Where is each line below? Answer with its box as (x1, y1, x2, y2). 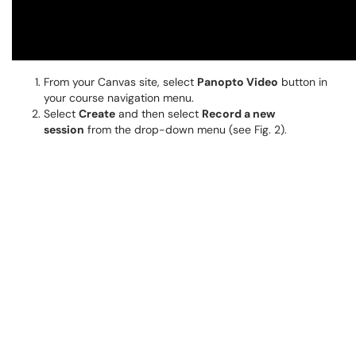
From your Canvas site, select (44, 75, 197, 89)
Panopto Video (197, 75, 278, 89)
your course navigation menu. (44, 91, 194, 105)
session (44, 122, 84, 137)
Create (79, 106, 115, 121)
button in (278, 75, 327, 89)
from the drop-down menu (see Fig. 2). (84, 122, 287, 137)
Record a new (202, 106, 275, 121)
